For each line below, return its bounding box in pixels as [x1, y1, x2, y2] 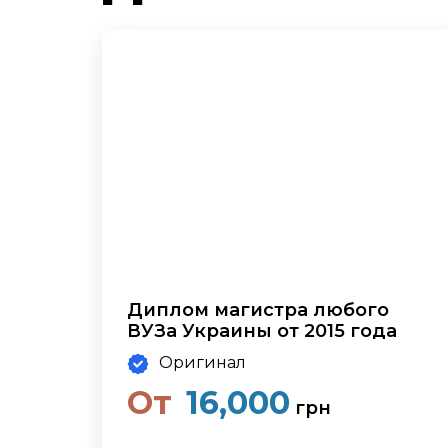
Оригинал [159, 353, 246, 372]
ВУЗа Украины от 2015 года [127, 320, 397, 342]
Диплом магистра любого [127, 299, 389, 321]
